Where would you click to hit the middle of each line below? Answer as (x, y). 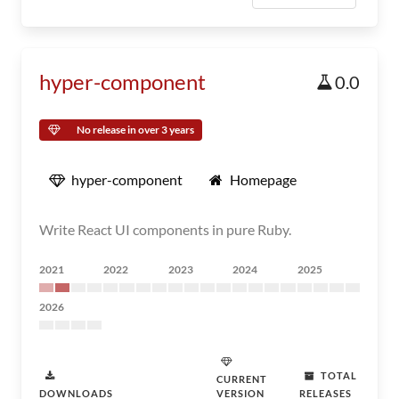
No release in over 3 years (135, 130)
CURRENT (242, 379)
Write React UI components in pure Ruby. (165, 229)
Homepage (263, 179)
